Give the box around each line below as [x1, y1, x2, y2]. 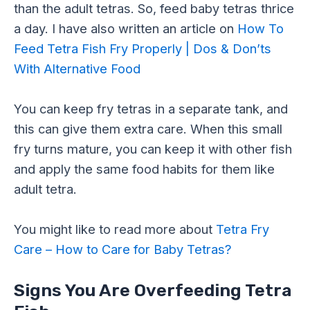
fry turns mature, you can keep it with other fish [14, 141, 292, 157]
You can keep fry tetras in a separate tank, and [14, 101, 288, 117]
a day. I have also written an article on [14, 20, 237, 36]
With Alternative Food [14, 60, 140, 76]
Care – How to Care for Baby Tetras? [14, 241, 232, 257]
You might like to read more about [14, 221, 216, 237]
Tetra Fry [216, 221, 269, 237]
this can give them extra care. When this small [14, 121, 282, 137]
